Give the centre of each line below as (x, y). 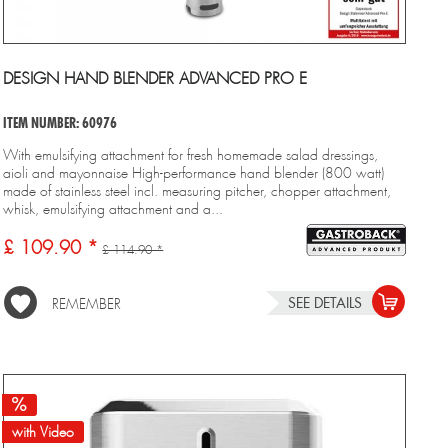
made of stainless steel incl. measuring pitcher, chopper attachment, (197, 190)
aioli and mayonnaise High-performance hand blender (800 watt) (194, 172)
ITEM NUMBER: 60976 (60, 122)
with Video (43, 431)
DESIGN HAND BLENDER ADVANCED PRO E (155, 78)
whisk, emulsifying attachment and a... (113, 208)
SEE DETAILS (325, 302)
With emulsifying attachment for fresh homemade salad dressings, (191, 154)
